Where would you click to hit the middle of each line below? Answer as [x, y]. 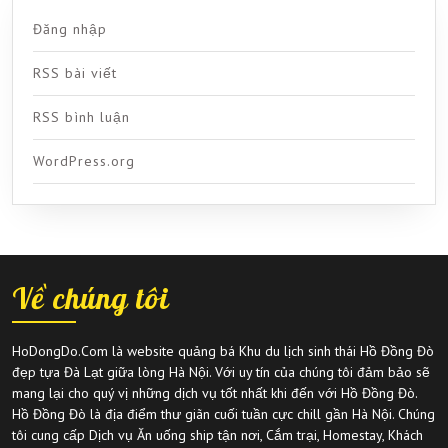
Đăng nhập [70, 29]
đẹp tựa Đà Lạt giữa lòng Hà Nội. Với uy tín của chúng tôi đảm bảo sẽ [221, 372]
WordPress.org [84, 161]
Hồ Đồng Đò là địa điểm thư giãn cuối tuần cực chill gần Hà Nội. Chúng [223, 414]
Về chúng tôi [91, 298]
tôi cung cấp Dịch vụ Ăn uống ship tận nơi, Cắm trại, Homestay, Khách [217, 435]
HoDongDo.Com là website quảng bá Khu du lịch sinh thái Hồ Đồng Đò [223, 351]
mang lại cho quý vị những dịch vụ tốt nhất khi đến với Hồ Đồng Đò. [214, 393]
